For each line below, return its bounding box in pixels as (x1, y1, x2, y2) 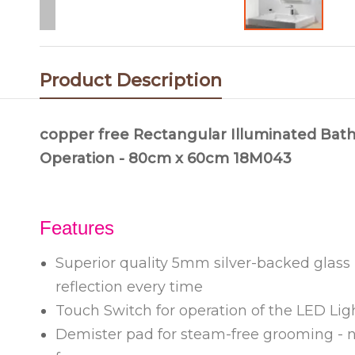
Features (40, 217, 114, 239)
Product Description (40, 70, 222, 91)
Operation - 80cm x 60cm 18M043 (40, 150, 292, 167)
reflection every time (55, 278, 203, 296)
